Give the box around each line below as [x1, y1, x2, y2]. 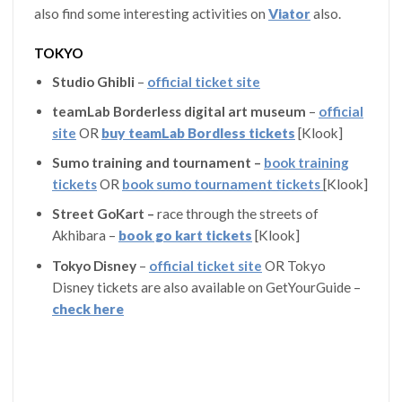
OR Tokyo [261, 257, 326, 274]
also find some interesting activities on [34, 5, 269, 22]
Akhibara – [51, 227, 118, 244]
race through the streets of [156, 205, 319, 223]
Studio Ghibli [51, 73, 135, 90]
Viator [268, 5, 311, 22]
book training [263, 154, 349, 171]
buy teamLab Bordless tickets [100, 124, 295, 141]
